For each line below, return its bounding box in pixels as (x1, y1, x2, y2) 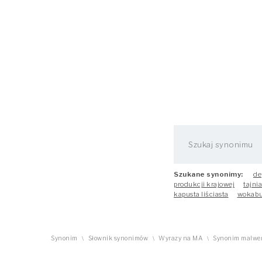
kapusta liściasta (174, 190, 229, 198)
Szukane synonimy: (174, 170, 243, 178)
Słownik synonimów (88, 235, 148, 242)
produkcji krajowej (174, 180, 235, 188)
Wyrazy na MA (158, 235, 202, 242)
